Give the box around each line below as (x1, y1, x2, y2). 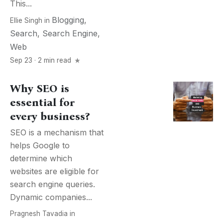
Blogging (52, 15, 84, 25)
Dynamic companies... (10, 192, 92, 202)
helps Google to (10, 140, 70, 150)
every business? (10, 110, 90, 123)
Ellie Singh (10, 16, 42, 24)
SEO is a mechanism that (10, 127, 104, 137)
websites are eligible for (10, 166, 99, 176)
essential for (10, 96, 75, 109)
